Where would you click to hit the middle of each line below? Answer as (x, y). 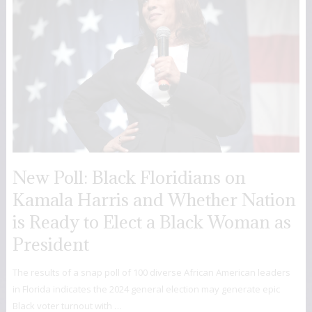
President (50, 244)
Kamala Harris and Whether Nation (154, 200)
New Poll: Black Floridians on (129, 178)
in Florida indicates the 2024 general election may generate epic (146, 289)
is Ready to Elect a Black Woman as (151, 222)
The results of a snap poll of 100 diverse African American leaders (151, 273)
